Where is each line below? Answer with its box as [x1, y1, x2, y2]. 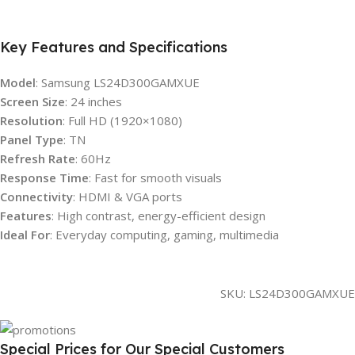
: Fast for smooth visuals [89, 169, 222, 185]
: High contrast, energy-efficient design [52, 207, 265, 223]
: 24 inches [65, 93, 122, 109]
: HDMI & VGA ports [73, 188, 182, 204]
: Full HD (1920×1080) [63, 112, 182, 128]
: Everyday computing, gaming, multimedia [50, 226, 279, 242]
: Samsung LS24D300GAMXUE [36, 74, 200, 90]
